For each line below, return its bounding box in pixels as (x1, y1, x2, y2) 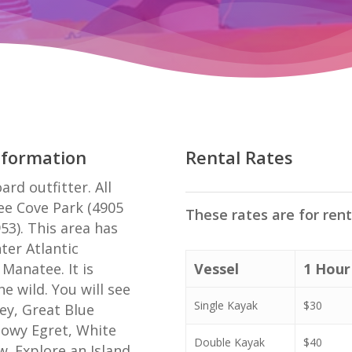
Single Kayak (194, 297, 258, 313)
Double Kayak (194, 334, 266, 350)
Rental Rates (185, 145, 293, 169)
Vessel (194, 258, 240, 278)
